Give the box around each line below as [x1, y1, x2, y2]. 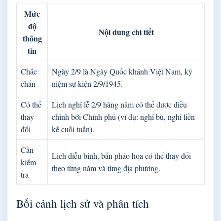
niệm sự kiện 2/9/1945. [52, 78, 123, 89]
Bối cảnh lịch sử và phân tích [16, 195, 149, 211]
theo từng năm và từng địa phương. [52, 162, 160, 173]
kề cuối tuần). [52, 123, 94, 134]
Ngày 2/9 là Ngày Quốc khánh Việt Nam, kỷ [52, 66, 192, 76]
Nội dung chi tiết [98, 26, 154, 37]
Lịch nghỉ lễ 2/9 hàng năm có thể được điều [52, 99, 187, 110]
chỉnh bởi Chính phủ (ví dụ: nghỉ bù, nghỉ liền [52, 111, 195, 122]
